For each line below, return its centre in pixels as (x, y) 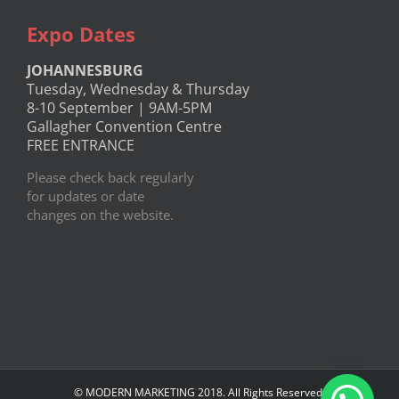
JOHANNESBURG (85, 71)
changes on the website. (100, 215)
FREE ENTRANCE (81, 146)
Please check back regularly (110, 178)
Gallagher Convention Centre (124, 127)
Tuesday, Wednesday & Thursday (138, 90)
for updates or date (85, 196)
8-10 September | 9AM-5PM (119, 108)
